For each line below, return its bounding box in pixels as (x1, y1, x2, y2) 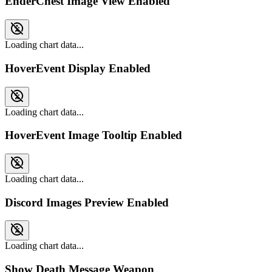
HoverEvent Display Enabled (5, 61, 151, 75)
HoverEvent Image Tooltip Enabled (5, 129, 182, 142)
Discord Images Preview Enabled (5, 195, 169, 209)
